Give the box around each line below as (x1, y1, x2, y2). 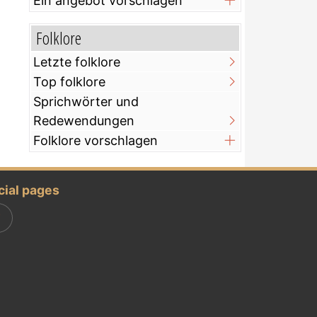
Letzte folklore (33, 54, 120, 70)
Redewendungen (33, 113, 134, 129)
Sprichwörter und (33, 94, 139, 110)
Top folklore (33, 74, 105, 90)
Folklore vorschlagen (33, 133, 158, 149)
